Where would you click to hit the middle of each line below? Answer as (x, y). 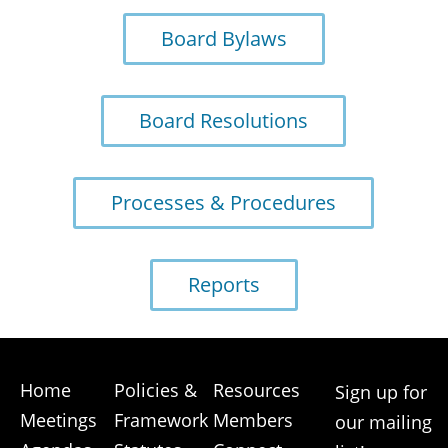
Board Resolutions (224, 120)
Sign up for (381, 392)
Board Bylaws (223, 38)
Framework (161, 420)
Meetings (58, 420)
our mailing (383, 422)
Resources (256, 390)
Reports (223, 284)
